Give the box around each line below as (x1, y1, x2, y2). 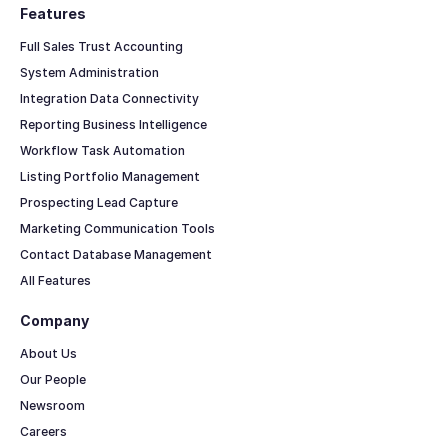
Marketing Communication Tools (19, 221, 215, 237)
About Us (19, 346, 77, 362)
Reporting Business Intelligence (19, 117, 207, 133)
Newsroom (19, 398, 85, 414)
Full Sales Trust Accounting (19, 39, 183, 55)
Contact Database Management (19, 247, 212, 263)
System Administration (19, 65, 159, 81)
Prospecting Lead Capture (19, 195, 178, 211)
